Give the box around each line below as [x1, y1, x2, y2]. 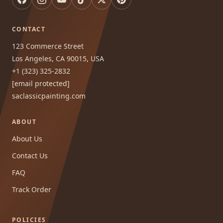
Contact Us [12, 150, 48, 160]
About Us [12, 133, 42, 143]
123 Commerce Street [12, 41, 84, 51]
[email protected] [12, 78, 70, 88]
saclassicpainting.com [12, 91, 86, 101]
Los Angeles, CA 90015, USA [12, 53, 104, 63]
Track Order [12, 184, 51, 194]
